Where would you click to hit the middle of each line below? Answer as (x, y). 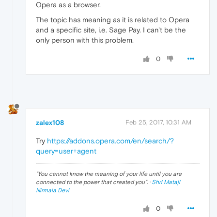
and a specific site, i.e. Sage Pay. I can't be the (111, 30)
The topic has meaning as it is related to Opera (113, 19)
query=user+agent (66, 151)
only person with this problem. (85, 40)
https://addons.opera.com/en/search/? (110, 140)
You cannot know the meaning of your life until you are (110, 174)
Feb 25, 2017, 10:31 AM (158, 122)
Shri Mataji (166, 182)
